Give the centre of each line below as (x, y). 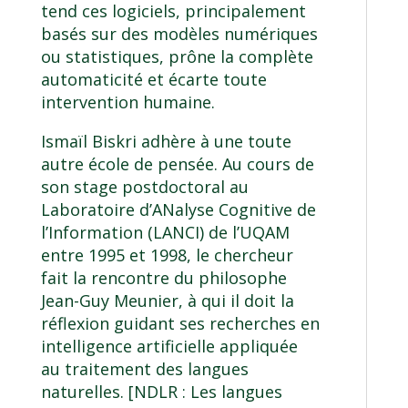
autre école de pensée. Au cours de (177, 164)
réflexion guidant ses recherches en (180, 324)
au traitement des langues (144, 369)
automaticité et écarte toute (153, 80)
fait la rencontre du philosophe (163, 278)
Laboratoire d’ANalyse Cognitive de (178, 210)
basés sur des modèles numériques (179, 34)
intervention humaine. (127, 102)
